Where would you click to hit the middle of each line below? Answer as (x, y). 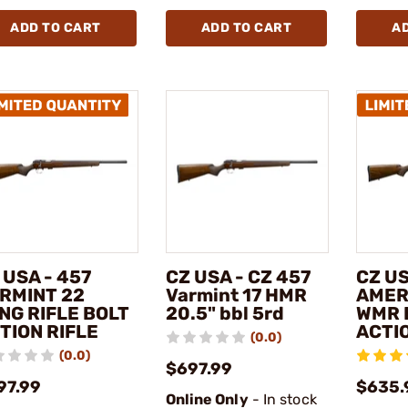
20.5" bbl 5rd (224, 314)
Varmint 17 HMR (236, 296)
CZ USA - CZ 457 (238, 277)
